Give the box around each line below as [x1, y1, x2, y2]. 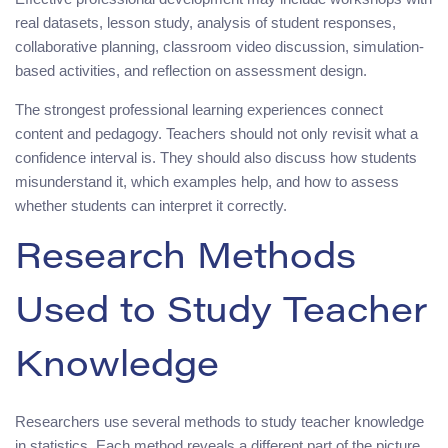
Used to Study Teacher [15, 295, 427, 332]
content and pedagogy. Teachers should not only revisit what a [15, 124, 418, 142]
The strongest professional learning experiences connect [15, 100, 383, 118]
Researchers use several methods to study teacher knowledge [15, 412, 424, 430]
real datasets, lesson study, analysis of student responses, [15, 13, 396, 31]
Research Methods [15, 241, 356, 278]
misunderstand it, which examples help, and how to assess [15, 172, 399, 190]
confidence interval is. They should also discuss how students [15, 148, 417, 166]
